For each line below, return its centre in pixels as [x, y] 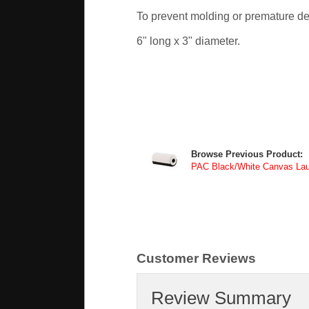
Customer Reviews [196, 259]
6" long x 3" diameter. [188, 41]
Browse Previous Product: [247, 155]
